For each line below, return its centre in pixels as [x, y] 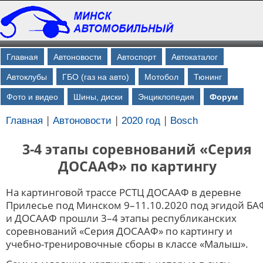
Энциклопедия [166, 97]
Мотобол [161, 77]
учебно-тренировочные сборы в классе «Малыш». [127, 244]
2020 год [141, 120]
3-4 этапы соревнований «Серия [137, 149]
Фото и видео [32, 97]
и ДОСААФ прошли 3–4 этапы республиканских [121, 218]
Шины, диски [98, 97]
